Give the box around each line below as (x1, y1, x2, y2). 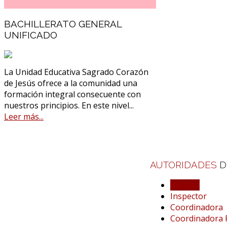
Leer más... (4, 110, 44, 122)
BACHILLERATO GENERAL (4, 18, 122, 30)
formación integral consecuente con (4, 88, 141, 100)
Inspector (170, 191, 207, 202)
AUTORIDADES (150, 159, 219, 170)
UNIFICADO (4, 29, 57, 41)
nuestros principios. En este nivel (4, 99, 129, 111)
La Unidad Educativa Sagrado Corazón (4, 66, 148, 78)
